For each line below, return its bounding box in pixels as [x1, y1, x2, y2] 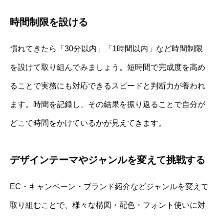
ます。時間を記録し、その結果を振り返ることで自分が [10, 100, 205, 109]
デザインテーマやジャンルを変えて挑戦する [10, 154, 205, 166]
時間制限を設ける [10, 17, 88, 28]
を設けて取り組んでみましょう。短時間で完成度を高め [10, 63, 205, 72]
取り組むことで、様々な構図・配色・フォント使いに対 [10, 201, 205, 210]
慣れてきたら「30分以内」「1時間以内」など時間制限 [10, 44, 203, 53]
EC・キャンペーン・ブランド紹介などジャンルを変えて [10, 182, 209, 191]
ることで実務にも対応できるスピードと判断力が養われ [10, 82, 205, 90]
